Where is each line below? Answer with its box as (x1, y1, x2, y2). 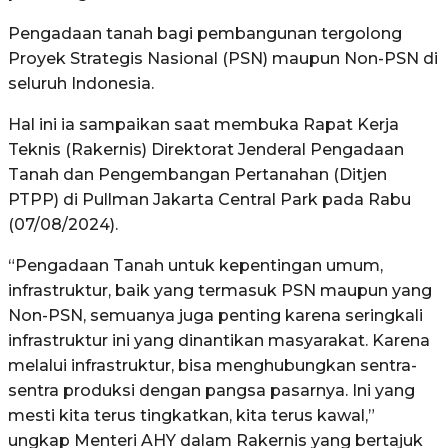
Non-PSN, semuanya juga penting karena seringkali (8, 305, 423, 325)
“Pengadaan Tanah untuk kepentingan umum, (8, 255, 383, 275)
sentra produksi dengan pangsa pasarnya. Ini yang (8, 380, 415, 400)
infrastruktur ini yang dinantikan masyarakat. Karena (8, 330, 430, 350)
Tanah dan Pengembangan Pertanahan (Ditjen (8, 164, 387, 184)
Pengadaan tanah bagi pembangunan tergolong (8, 23, 402, 43)
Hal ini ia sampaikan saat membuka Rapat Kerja (8, 114, 399, 134)
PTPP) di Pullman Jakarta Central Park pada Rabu (8, 189, 411, 209)
